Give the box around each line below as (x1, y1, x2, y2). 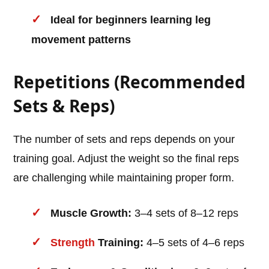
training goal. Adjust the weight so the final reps (13, 153, 240, 165)
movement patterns (31, 34, 131, 46)
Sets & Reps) (13, 94, 115, 118)
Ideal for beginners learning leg (50, 14, 211, 26)
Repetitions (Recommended (13, 70, 246, 94)
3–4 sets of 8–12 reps (131, 207, 239, 220)
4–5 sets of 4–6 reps (144, 237, 245, 249)
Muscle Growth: (50, 207, 132, 220)
